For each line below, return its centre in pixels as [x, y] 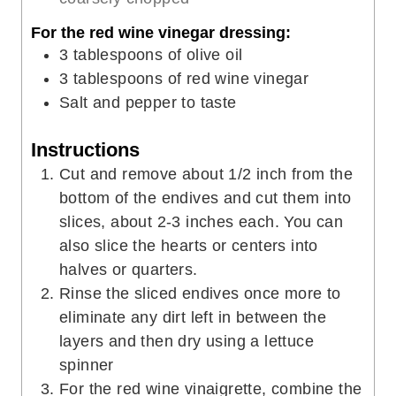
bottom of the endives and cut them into [206, 198]
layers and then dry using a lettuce [187, 342]
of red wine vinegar [238, 79]
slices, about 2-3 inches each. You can [202, 222]
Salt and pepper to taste [148, 103]
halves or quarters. [129, 270]
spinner [87, 366]
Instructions [85, 150]
